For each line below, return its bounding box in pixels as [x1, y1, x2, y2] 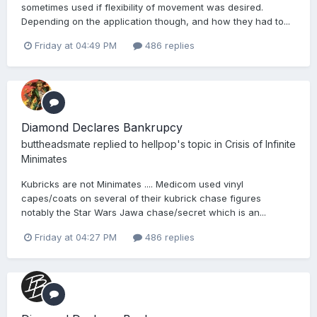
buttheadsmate [21, 138, 91, 151]
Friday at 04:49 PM [35, 40, 117, 52]
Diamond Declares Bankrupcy [21, 120, 183, 135]
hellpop [142, 138, 177, 151]
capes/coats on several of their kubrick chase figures [21, 192, 261, 204]
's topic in [177, 138, 225, 151]
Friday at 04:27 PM [35, 231, 117, 243]
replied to [91, 138, 142, 151]
